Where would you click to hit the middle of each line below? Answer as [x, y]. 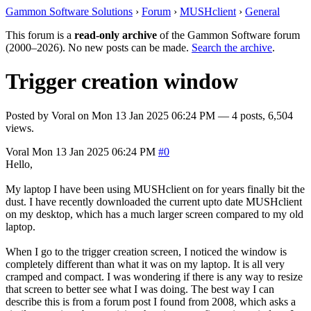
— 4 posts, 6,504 [254, 115]
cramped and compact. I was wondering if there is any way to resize [154, 276]
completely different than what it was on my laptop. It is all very [145, 264]
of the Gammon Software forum [228, 35]
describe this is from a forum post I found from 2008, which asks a [151, 301]
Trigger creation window [122, 82]
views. [20, 128]
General [262, 11]
